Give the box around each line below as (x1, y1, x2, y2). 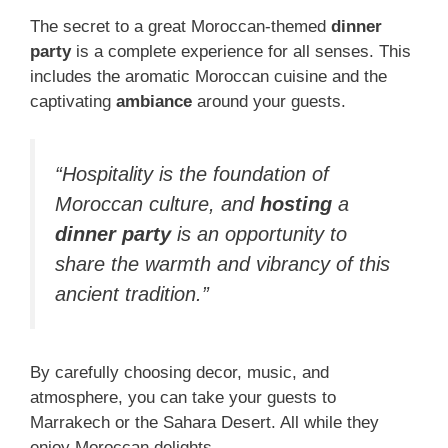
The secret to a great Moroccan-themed (30, 16, 331, 36)
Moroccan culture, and (55, 193, 260, 216)
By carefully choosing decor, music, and (30, 362, 329, 382)
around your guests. (192, 91, 346, 111)
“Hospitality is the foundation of (55, 163, 329, 186)
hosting (260, 193, 332, 216)
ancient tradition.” (55, 283, 209, 306)
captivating (30, 91, 116, 111)
